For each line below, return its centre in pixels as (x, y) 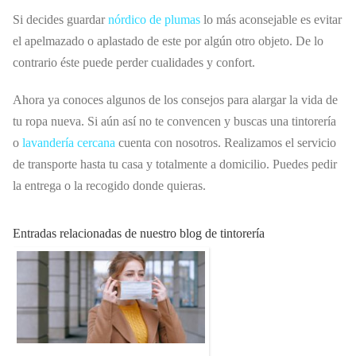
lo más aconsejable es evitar (271, 19)
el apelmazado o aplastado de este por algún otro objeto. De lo (168, 41)
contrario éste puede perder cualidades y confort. (134, 62)
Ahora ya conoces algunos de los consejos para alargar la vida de (175, 99)
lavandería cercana (69, 142)
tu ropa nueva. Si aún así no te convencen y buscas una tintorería (174, 121)
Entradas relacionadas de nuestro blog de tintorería (139, 233)
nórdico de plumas (154, 19)
